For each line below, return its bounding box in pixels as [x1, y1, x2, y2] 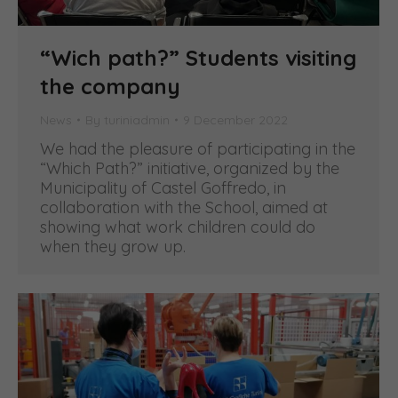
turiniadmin [104, 111, 170, 128]
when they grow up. [40, 235, 186, 257]
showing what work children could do [40, 216, 315, 237]
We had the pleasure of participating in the [40, 138, 355, 159]
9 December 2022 [183, 111, 288, 128]
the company [40, 72, 180, 99]
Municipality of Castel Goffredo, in [40, 177, 286, 198]
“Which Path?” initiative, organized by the [40, 157, 339, 179]
